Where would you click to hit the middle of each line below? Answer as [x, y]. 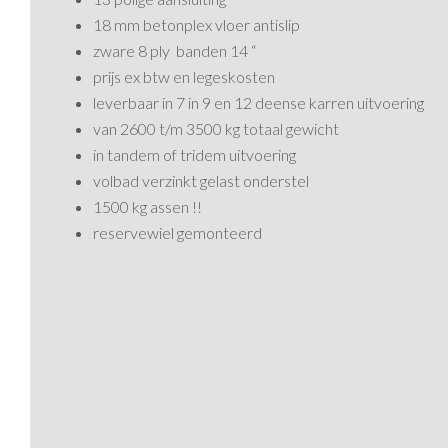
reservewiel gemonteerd [178, 232]
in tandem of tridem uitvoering [195, 154]
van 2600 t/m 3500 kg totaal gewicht [216, 128]
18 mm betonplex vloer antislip [197, 24]
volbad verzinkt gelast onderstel [201, 180]
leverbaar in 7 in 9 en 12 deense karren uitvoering [259, 102]
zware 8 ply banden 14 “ [175, 50]
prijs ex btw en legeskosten [184, 76]
